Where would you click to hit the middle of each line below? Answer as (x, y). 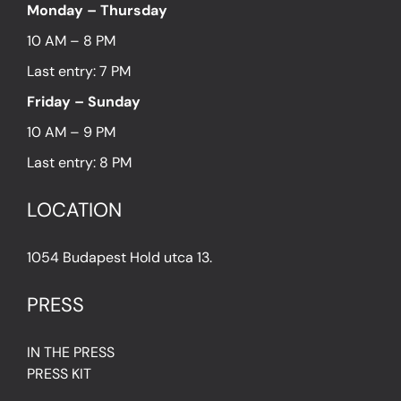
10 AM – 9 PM (71, 132)
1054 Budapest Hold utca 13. (119, 258)
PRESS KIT (59, 374)
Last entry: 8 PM (81, 163)
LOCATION (74, 210)
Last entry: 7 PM (81, 72)
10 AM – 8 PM (71, 41)
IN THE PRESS (71, 353)
